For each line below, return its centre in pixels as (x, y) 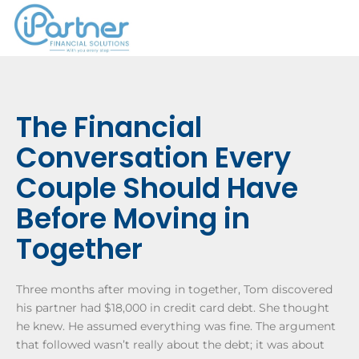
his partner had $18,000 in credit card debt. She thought (173, 308)
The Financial (109, 127)
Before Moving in (133, 218)
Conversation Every (153, 157)
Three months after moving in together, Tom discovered (174, 289)
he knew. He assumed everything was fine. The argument (176, 326)
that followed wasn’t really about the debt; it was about (170, 345)
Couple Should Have (157, 188)
